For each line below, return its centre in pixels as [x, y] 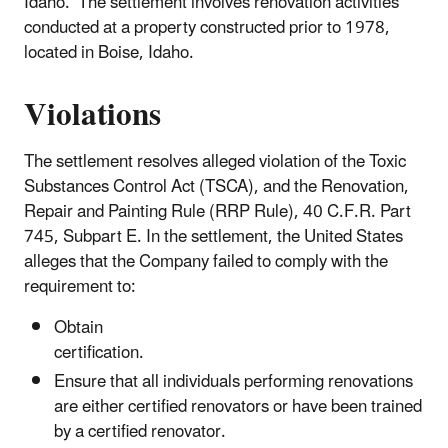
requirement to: [80, 286]
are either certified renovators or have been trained [238, 407]
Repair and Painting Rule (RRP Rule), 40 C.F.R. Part [217, 211]
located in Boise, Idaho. [109, 52]
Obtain [78, 327]
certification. [215, 352]
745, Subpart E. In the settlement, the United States [213, 236]
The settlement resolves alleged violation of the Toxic [215, 161]
